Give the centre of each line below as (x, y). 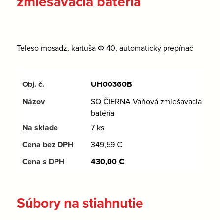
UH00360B (111, 84)
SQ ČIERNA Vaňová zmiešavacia (146, 101)
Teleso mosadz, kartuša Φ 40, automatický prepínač (105, 48)
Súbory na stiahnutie (80, 203)
